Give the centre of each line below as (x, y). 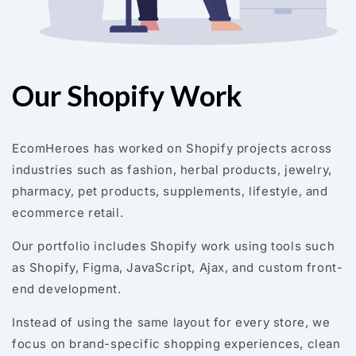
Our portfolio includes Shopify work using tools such (174, 246)
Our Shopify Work (127, 95)
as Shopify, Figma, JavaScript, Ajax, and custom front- (178, 267)
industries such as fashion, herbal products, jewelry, (172, 170)
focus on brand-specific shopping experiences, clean (176, 344)
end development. (67, 289)
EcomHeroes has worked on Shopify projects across (172, 148)
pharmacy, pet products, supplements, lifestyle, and (170, 191)
